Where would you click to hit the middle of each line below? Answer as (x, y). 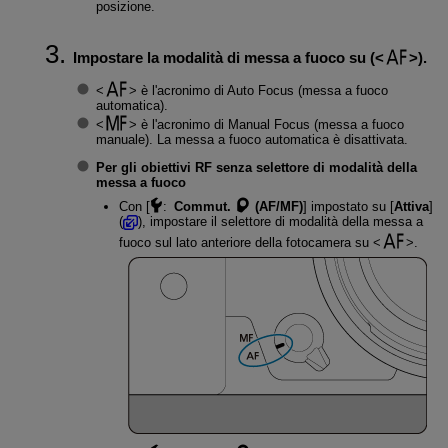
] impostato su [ (348, 207)
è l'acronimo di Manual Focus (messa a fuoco (270, 125)
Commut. (204, 207)
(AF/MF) (276, 207)
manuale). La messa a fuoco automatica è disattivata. (251, 140)
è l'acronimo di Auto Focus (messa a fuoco (262, 91)
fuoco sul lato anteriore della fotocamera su (245, 242)
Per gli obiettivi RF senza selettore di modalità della (256, 168)
